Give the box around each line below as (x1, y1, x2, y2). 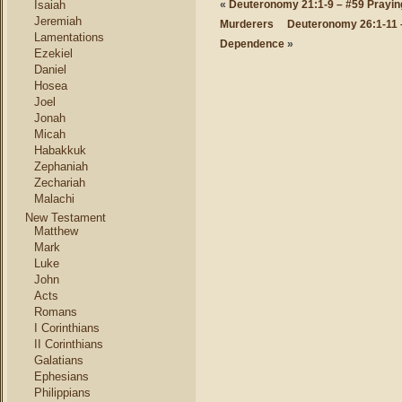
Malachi (34, 192, 74, 205)
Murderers (220, 18, 274, 31)
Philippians (34, 386, 91, 399)
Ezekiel (34, 47, 73, 60)
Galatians (34, 354, 83, 367)
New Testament (25, 211, 106, 224)
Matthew (34, 224, 78, 238)
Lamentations (34, 31, 104, 44)
